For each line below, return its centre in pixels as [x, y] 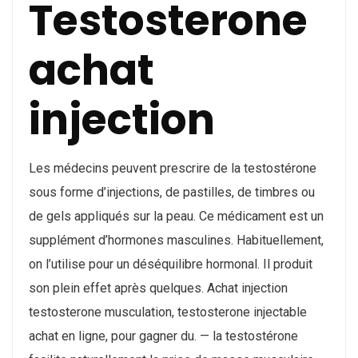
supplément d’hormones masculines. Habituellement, [176, 241]
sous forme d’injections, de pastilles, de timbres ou [172, 193]
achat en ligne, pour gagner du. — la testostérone [163, 336]
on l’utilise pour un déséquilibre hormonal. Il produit [171, 265]
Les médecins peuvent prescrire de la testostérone [173, 169]
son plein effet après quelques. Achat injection [158, 288]
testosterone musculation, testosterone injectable [168, 312]
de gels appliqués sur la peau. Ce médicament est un [176, 217]
